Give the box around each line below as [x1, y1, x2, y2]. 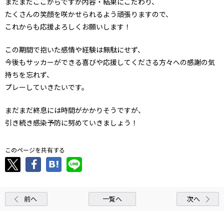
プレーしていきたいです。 [5, 81, 88, 92]
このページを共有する [5, 145, 65, 154]
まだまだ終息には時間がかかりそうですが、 [5, 104, 145, 115]
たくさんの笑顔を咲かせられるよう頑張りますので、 [5, 8, 172, 19]
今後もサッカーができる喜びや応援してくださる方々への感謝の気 [5, 56, 215, 67]
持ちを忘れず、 [5, 69, 53, 79]
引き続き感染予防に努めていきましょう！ [5, 117, 138, 127]
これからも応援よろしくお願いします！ [5, 21, 131, 31]
